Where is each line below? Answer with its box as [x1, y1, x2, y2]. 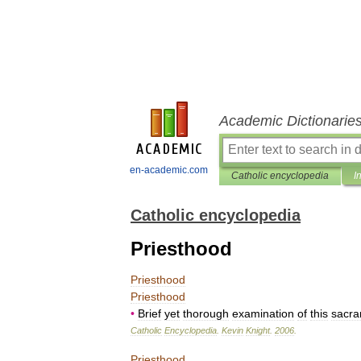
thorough [183, 307, 229, 320]
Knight [246, 326, 270, 335]
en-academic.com [130, 164, 208, 176]
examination [232, 307, 294, 320]
